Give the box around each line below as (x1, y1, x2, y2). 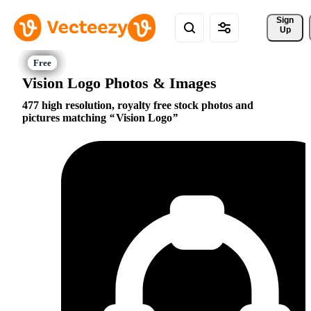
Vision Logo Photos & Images (22, 74, 217, 92)
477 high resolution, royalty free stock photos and (22, 99, 253, 112)
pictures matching (22, 112, 109, 124)
